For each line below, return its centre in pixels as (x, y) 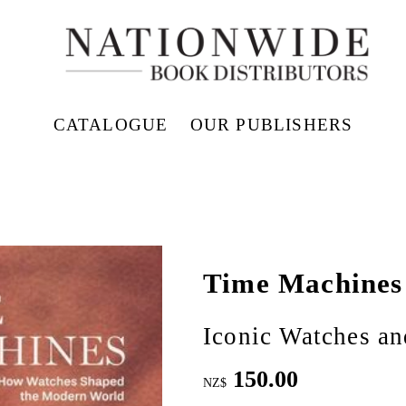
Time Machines (303, 284)
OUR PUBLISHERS (271, 124)
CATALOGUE (111, 124)
